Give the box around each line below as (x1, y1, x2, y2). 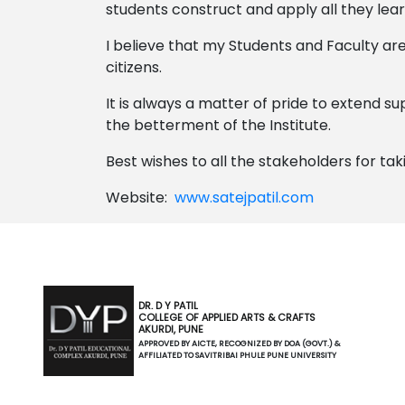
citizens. (106, 57, 162, 78)
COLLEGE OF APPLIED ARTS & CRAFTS (138, 310, 316, 325)
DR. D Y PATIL (138, 298, 198, 313)
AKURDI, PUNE (138, 322, 203, 336)
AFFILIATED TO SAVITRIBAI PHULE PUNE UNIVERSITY (138, 350, 336, 361)
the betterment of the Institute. (106, 115, 331, 136)
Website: (106, 187, 174, 208)
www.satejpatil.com (174, 187, 314, 208)
